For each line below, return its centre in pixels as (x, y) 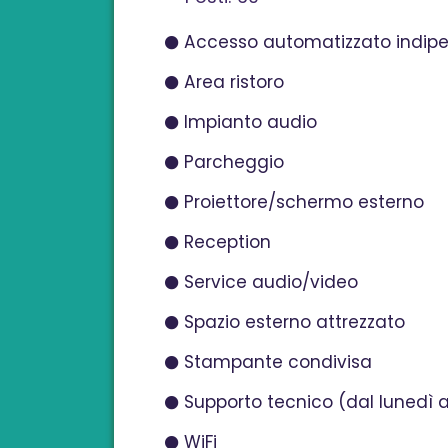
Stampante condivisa (277, 361)
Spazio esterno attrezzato (294, 321)
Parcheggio (233, 161)
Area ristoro (233, 81)
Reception (227, 241)
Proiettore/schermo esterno (303, 201)
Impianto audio (250, 121)
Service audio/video (270, 281)
